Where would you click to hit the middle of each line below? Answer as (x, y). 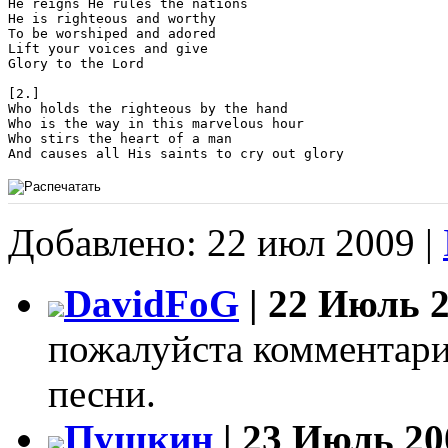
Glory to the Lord (80, 63)
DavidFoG (151, 303)
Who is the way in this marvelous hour (160, 123)
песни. (102, 393)
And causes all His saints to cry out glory (180, 153)
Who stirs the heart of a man (124, 138)
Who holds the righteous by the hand (152, 108)
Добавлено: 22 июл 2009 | (225, 242)
